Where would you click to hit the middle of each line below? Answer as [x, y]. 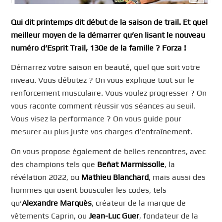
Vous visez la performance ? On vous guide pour [96, 119]
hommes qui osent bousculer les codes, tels [89, 190]
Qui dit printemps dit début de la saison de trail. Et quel [110, 22]
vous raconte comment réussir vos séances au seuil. [104, 106]
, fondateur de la [169, 216]
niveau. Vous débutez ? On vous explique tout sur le [103, 80]
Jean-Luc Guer [114, 216]
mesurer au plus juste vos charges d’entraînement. [102, 132]
